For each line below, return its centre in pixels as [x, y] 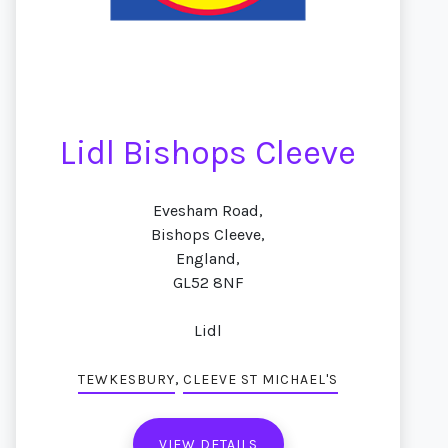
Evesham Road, [208, 210]
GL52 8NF [208, 282]
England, [208, 258]
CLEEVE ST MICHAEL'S [260, 379]
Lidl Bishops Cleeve [208, 153]
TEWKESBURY [126, 379]
